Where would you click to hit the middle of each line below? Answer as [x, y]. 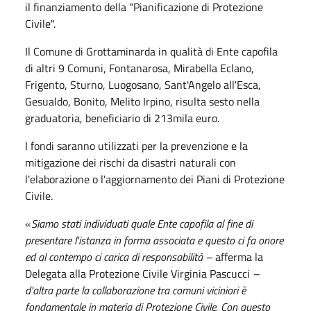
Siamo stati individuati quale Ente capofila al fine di [142, 223]
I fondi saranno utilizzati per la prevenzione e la [136, 145]
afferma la [239, 257]
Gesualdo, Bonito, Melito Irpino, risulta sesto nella [142, 101]
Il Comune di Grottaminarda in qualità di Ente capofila [151, 51]
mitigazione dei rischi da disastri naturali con [131, 162]
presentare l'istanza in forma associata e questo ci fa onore [154, 240]
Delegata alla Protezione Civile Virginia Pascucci [139, 273]
